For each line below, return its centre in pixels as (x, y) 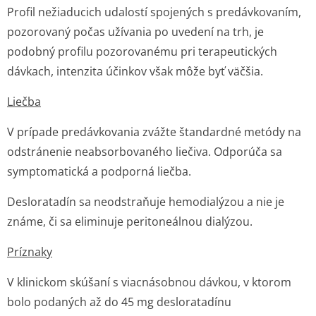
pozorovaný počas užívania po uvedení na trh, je (135, 32)
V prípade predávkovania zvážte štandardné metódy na (154, 132)
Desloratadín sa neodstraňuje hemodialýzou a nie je (146, 202)
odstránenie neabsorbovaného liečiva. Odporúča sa (145, 152)
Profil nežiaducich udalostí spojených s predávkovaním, (154, 12)
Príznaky (30, 252)
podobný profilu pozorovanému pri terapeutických (142, 51)
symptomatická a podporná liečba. (99, 171)
